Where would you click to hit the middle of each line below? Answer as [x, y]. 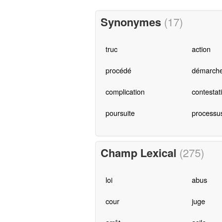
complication [125, 92]
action [201, 49]
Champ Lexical [140, 153]
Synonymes [132, 22]
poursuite [120, 113]
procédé [118, 70]
